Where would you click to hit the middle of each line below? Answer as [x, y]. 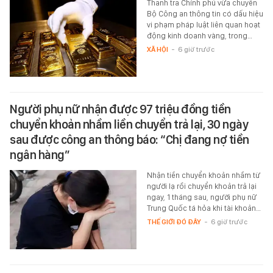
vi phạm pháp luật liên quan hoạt [203, 25]
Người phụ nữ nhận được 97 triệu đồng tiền [120, 109]
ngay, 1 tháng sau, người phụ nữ [201, 197]
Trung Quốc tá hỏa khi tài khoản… [204, 208]
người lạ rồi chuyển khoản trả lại [201, 186]
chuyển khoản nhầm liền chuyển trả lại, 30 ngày [129, 125]
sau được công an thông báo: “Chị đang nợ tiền [129, 140]
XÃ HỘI [157, 50]
